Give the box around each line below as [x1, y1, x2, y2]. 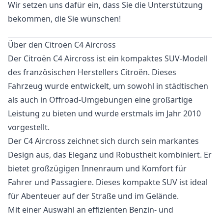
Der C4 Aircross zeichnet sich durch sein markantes [8, 136, 199, 146]
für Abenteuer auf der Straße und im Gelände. [8, 191, 179, 201]
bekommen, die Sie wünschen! [8, 13, 121, 24]
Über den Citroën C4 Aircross [8, 39, 116, 50]
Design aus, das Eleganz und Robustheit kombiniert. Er [8, 149, 212, 160]
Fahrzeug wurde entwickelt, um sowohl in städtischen [8, 81, 208, 91]
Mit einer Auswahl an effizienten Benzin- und [8, 204, 173, 215]
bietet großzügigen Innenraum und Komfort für [8, 163, 187, 174]
